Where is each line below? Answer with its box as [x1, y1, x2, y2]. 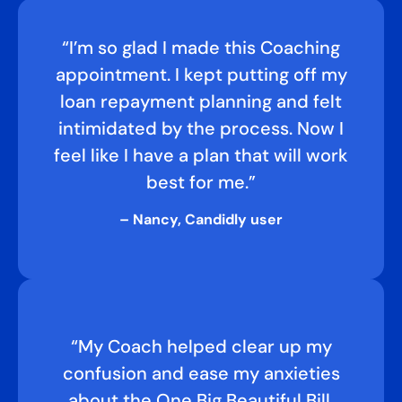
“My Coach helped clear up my [70, 335, 332, 358]
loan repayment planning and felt [60, 90, 342, 113]
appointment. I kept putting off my [55, 63, 347, 86]
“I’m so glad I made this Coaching [62, 36, 340, 59]
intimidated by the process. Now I [58, 117, 344, 140]
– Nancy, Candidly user [119, 210, 283, 229]
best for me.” [146, 170, 256, 194]
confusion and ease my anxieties [62, 362, 340, 385]
